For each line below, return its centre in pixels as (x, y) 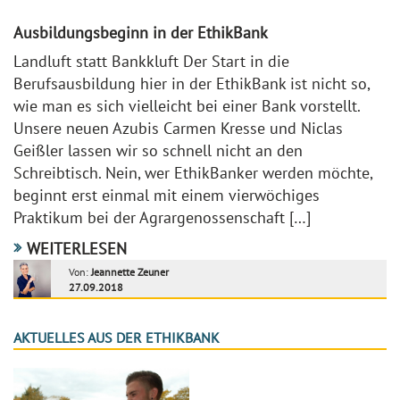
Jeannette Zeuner (130, 272)
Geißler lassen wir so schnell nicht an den (158, 150)
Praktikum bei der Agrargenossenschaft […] (162, 217)
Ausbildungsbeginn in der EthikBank (141, 33)
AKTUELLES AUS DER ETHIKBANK (117, 337)
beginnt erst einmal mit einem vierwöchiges (167, 195)
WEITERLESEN (77, 249)
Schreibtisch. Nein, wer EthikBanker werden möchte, (193, 173)
